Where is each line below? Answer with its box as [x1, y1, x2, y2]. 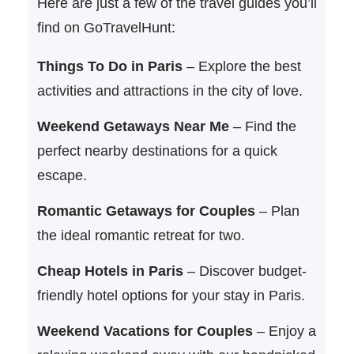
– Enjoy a [252, 322, 316, 339]
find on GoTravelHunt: [36, 19, 175, 36]
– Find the [228, 118, 296, 134]
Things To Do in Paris [36, 58, 183, 74]
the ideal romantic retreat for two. [36, 227, 245, 243]
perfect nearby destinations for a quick [36, 142, 277, 159]
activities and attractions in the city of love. [36, 82, 303, 99]
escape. [36, 167, 87, 183]
